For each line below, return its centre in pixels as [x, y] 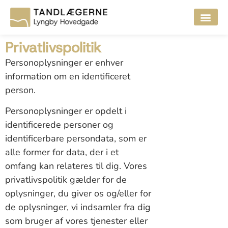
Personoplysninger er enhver [64, 62]
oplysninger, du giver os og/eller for [78, 194]
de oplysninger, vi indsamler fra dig [78, 207]
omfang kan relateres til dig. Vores [76, 166]
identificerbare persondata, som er [76, 139]
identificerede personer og [59, 125]
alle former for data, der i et [62, 152]
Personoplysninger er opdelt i [66, 111]
